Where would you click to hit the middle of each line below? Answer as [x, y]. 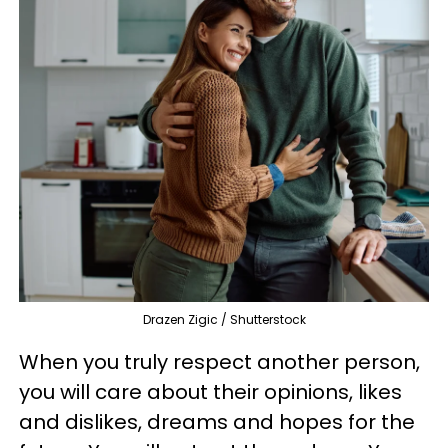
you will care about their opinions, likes [210, 392]
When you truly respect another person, [219, 362]
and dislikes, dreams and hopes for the [217, 422]
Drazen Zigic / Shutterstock [224, 319]
